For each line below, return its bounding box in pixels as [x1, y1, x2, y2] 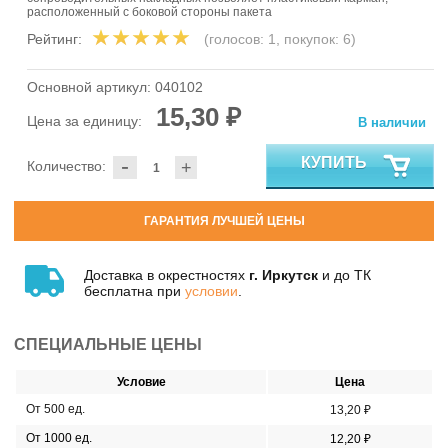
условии [185, 282, 238, 299]
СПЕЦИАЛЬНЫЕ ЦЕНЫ [14, 335, 202, 353]
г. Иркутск [249, 266, 318, 283]
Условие [116, 374, 166, 389]
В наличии [358, 115, 426, 131]
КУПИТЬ [301, 153, 367, 171]
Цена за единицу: [27, 113, 146, 130]
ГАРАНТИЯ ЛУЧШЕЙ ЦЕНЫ [143, 214, 305, 229]
